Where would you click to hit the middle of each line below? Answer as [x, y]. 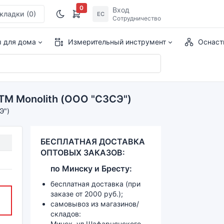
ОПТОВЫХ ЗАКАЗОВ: [84, 152]
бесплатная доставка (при [95, 184]
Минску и [81, 168]
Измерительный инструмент [117, 42]
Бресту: [116, 168]
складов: [66, 214]
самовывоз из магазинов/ [95, 204]
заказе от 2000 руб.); [87, 194]
